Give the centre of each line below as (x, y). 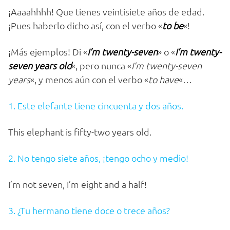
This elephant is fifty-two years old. (80, 132)
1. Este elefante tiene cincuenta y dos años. (96, 106)
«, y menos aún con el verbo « (89, 80)
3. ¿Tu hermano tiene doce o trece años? (89, 210)
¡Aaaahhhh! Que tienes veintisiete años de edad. (106, 12)
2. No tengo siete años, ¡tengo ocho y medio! (98, 158)
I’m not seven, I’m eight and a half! (78, 184)
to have (164, 80)
